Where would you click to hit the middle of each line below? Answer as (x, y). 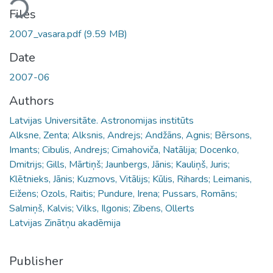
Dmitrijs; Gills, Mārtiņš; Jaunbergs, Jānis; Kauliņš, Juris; (119, 164)
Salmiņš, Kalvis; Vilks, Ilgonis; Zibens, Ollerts (102, 208)
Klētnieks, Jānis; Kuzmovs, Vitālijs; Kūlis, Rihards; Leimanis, (130, 179)
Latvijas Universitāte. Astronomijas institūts (101, 120)
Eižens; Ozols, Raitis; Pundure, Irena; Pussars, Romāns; (123, 193)
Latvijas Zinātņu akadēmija (65, 223)
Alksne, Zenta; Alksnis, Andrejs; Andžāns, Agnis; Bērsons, (130, 135)
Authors (32, 101)
